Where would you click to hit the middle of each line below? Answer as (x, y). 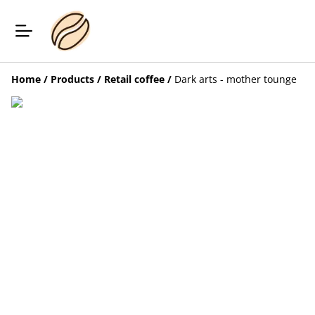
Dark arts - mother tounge (236, 79)
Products (72, 79)
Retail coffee (134, 79)
